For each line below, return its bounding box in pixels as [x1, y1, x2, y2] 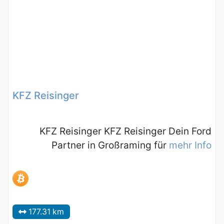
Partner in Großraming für [51, 139, 169, 151]
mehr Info [169, 139, 211, 151]
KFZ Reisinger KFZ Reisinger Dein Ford [39, 125, 211, 137]
